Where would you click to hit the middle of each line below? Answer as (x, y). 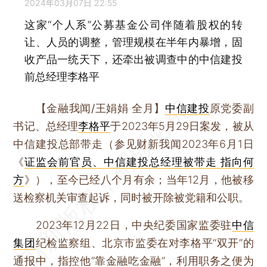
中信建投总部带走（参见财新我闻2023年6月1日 (133, 144)
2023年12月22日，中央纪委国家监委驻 (122, 225)
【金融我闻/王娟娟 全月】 (100, 108)
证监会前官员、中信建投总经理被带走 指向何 (139, 162)
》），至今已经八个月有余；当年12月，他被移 (139, 179)
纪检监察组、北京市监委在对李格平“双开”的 (145, 243)
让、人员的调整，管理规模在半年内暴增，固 (133, 42)
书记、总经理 (46, 126)
